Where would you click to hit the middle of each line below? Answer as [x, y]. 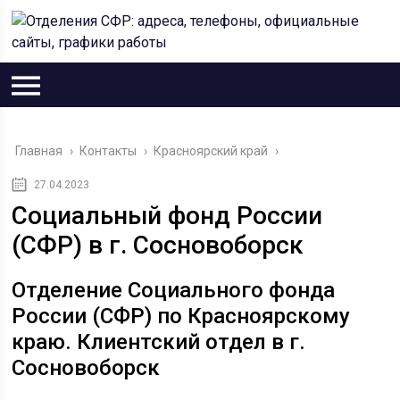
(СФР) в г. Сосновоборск [158, 245]
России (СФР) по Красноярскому [181, 316]
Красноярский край [211, 151]
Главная [39, 151]
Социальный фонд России [167, 216]
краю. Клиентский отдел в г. [159, 342]
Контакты [108, 151]
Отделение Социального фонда [174, 290]
